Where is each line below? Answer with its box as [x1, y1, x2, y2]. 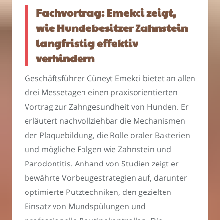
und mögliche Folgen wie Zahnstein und [25, 143, 171, 155]
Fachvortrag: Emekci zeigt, [36, 5, 176, 20]
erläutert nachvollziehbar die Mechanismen [25, 115, 185, 126]
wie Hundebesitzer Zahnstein [36, 21, 188, 35]
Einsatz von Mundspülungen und [25, 200, 146, 212]
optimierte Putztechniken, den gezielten [25, 186, 171, 197]
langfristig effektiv [36, 36, 138, 51]
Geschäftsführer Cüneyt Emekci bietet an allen [25, 72, 195, 83]
